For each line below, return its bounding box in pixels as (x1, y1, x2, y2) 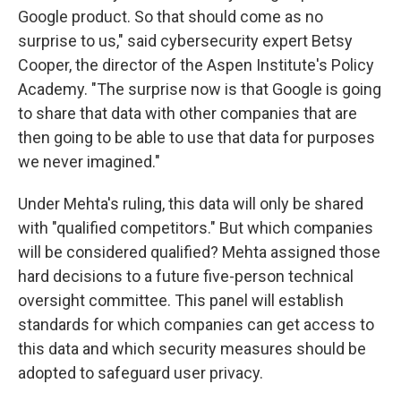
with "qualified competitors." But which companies (18, 218, 373, 238)
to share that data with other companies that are (18, 104, 357, 124)
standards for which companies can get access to (18, 315, 374, 335)
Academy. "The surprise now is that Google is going (18, 80, 381, 99)
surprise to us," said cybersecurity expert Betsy (18, 31, 353, 51)
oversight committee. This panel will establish (18, 291, 344, 311)
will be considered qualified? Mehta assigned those (18, 243, 380, 262)
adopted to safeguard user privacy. (18, 363, 263, 383)
